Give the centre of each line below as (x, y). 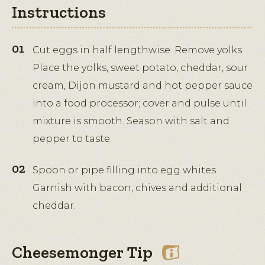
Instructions (59, 12)
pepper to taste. (72, 139)
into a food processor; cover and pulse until (140, 104)
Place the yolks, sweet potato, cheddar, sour (140, 68)
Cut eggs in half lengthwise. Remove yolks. (138, 50)
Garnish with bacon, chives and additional (137, 188)
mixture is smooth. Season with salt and (131, 121)
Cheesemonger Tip (82, 253)
